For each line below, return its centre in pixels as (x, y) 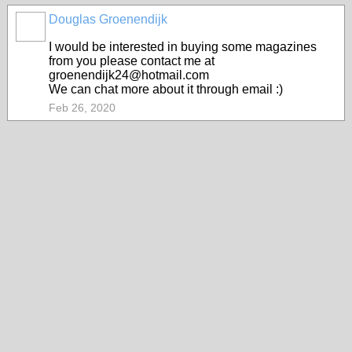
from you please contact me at (132, 61)
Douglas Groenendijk (108, 19)
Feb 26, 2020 (82, 108)
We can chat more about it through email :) (166, 89)
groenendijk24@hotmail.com (129, 75)
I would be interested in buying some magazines (183, 47)
